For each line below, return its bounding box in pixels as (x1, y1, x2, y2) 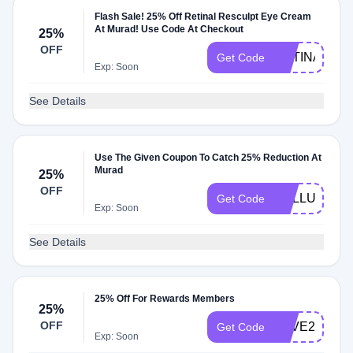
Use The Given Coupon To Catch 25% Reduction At (95, 152, 322, 163)
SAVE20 (274, 320, 322, 333)
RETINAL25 (274, 50, 343, 64)
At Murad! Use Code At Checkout (95, 24, 244, 35)
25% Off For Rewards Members (95, 293, 236, 304)
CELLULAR (274, 191, 341, 205)
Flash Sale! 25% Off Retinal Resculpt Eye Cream (95, 11, 312, 22)
